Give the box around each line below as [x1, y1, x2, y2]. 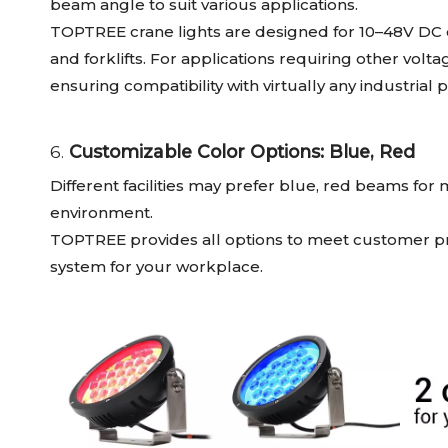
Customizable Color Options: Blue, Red [69, 141, 415, 163]
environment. [50, 203, 153, 223]
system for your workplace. [50, 257, 263, 277]
